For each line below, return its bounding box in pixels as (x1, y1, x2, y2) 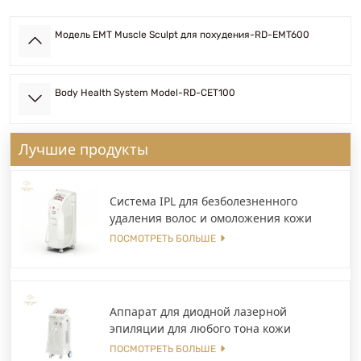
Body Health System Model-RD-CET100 (55, 87, 235, 98)
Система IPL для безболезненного (110, 193, 297, 209)
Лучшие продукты (19, 139, 148, 159)
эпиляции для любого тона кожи (110, 320, 291, 336)
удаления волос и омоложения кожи (110, 210, 312, 226)
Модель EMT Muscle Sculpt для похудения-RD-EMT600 (55, 29, 309, 40)
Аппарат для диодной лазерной (110, 303, 287, 319)
